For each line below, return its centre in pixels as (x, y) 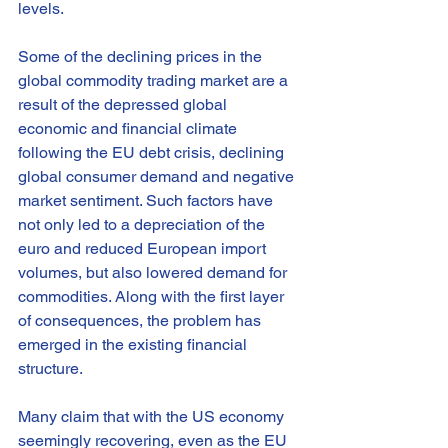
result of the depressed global (124, 104)
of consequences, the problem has (141, 320)
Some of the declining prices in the (142, 56)
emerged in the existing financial (134, 344)
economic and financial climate (129, 128)
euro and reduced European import (144, 248)
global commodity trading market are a (155, 80)
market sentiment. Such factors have (147, 200)
